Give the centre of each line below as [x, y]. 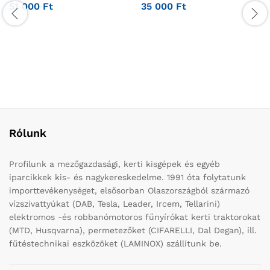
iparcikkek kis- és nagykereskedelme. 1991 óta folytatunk [127, 177]
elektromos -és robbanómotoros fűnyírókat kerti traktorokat [135, 217]
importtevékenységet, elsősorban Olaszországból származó [129, 190]
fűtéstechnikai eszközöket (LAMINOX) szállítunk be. [115, 243]
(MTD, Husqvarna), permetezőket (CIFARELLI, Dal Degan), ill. [133, 230]
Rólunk [28, 133]
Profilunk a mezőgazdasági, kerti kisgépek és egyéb [115, 164]
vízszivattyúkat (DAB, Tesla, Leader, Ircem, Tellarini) [115, 203]
